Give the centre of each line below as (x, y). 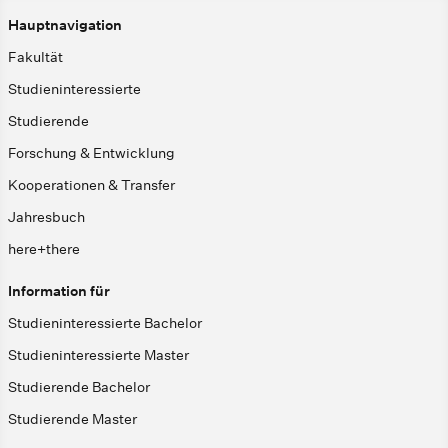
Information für (59, 290)
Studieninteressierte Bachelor (105, 322)
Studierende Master (72, 418)
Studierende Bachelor (79, 386)
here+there (44, 248)
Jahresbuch (46, 216)
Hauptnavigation (65, 24)
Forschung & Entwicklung (91, 152)
